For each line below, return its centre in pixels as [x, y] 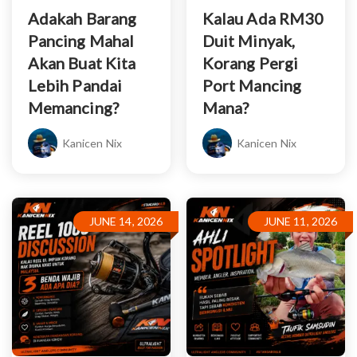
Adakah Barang [82, 18]
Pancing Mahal [81, 40]
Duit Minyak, [249, 40]
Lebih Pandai [75, 85]
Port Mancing [252, 85]
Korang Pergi [250, 63]
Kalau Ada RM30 [263, 18]
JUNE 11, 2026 [300, 221]
